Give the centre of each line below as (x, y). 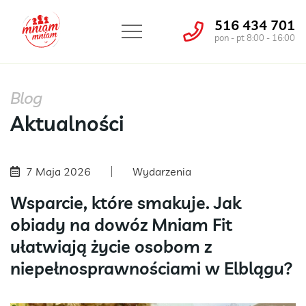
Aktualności (67, 124)
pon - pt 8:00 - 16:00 (255, 38)
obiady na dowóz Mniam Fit (121, 225)
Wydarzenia (162, 172)
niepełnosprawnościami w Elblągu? (152, 268)
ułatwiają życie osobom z (111, 247)
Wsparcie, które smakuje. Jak (126, 203)
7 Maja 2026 (58, 172)
